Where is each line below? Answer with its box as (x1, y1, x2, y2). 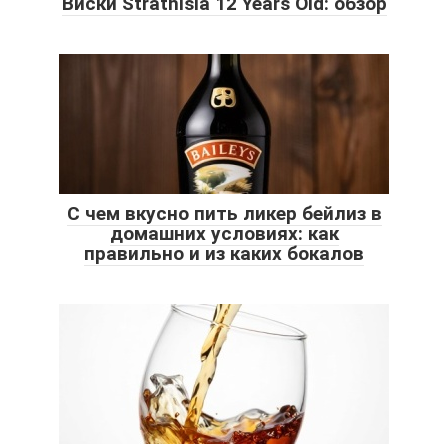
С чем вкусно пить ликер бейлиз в (66, 202, 382, 226)
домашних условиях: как (109, 222, 339, 246)
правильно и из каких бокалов (84, 242, 364, 266)
